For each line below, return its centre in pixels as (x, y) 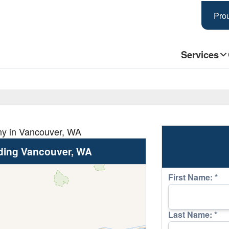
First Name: (191, 177)
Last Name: (191, 214)
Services (200, 55)
